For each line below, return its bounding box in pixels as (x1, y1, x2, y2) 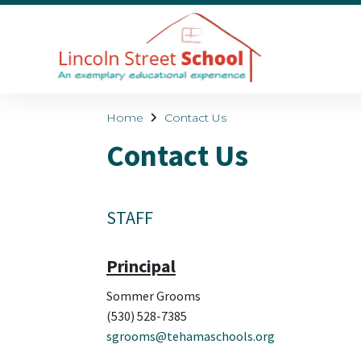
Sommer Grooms (106, 288, 201, 305)
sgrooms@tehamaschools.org (106, 328, 275, 345)
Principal (106, 255, 176, 278)
